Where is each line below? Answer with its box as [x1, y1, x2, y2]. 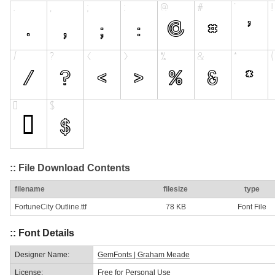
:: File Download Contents [10, 162, 130, 173]
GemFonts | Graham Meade [98, 250, 190, 259]
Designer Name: [15, 250, 69, 259]
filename [15, 185, 45, 194]
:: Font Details [10, 228, 74, 239]
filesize [163, 185, 188, 194]
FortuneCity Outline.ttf [15, 203, 87, 212]
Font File [237, 203, 266, 212]
